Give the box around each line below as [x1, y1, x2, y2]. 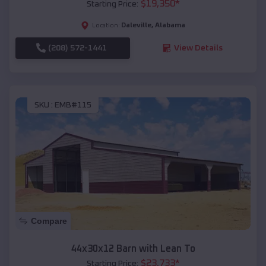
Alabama [155, 21, 185, 29]
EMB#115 [55, 101, 91, 110]
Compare [31, 216, 67, 226]
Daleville [121, 21, 151, 29]
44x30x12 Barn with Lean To [71, 243, 195, 254]
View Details [173, 43, 223, 52]
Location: [92, 22, 120, 28]
